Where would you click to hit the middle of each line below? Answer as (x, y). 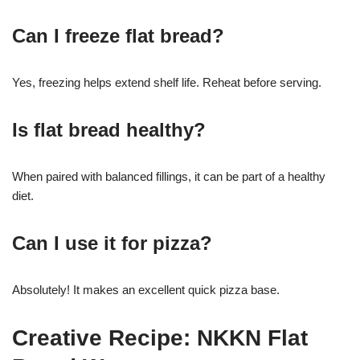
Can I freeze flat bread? (118, 35)
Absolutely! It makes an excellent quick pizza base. (146, 289)
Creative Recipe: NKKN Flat (160, 337)
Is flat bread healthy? (109, 129)
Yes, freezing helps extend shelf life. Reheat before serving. (167, 82)
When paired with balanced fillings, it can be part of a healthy (169, 176)
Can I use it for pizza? (112, 243)
